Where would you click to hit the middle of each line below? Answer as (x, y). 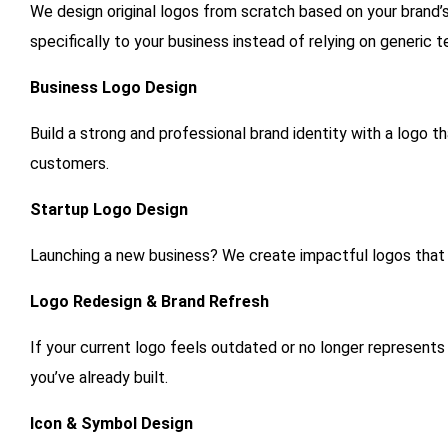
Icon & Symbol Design (111, 424)
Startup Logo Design (109, 210)
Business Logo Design (113, 88)
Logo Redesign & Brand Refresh (149, 302)
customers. (69, 164)
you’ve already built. (99, 378)
